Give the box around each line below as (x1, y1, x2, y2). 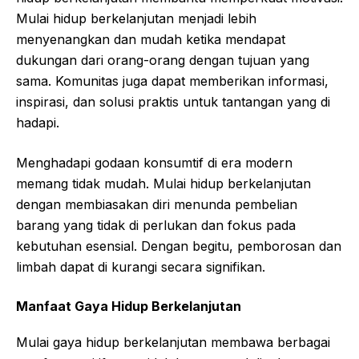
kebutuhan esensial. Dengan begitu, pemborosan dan (16, 238, 341, 255)
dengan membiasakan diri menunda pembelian (16, 196, 297, 213)
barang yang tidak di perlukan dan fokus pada (16, 217, 296, 234)
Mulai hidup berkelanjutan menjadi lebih (16, 10, 256, 27)
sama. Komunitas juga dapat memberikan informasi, (16, 73, 329, 90)
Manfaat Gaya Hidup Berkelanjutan (16, 298, 241, 315)
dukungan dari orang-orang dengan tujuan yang (16, 52, 309, 69)
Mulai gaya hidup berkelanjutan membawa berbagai (16, 334, 330, 351)
